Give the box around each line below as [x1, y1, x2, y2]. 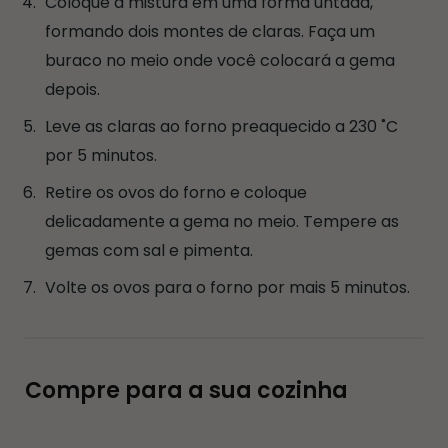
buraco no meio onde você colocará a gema [45, 48, 395, 72]
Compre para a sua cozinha [25, 374, 348, 406]
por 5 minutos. [45, 143, 157, 167]
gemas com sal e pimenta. [45, 238, 253, 262]
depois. [45, 77, 100, 101]
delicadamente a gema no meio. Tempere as [45, 209, 399, 233]
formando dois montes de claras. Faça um [45, 19, 375, 43]
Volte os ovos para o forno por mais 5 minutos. [45, 275, 410, 299]
